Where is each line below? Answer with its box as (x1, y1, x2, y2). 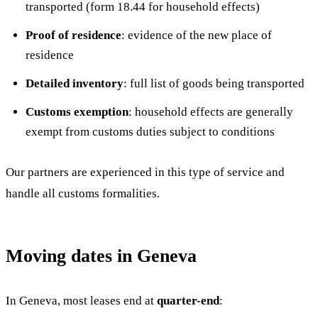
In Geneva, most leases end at (6, 294, 157, 307)
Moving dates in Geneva (6, 246, 197, 266)
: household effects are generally (128, 105, 293, 119)
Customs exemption (26, 105, 128, 119)
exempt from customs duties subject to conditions (26, 125, 275, 138)
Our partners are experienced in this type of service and (6, 165, 285, 179)
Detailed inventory (26, 77, 124, 90)
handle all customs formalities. (6, 187, 160, 200)
